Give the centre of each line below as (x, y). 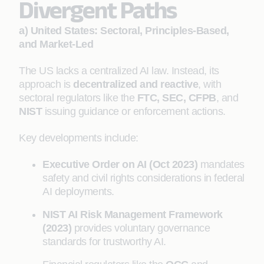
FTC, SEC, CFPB (176, 98)
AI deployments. (78, 192)
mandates (221, 164)
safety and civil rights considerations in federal (143, 178)
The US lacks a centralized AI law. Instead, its (119, 71)
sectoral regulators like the (78, 98)
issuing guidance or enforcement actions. (134, 111)
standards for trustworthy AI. (104, 242)
